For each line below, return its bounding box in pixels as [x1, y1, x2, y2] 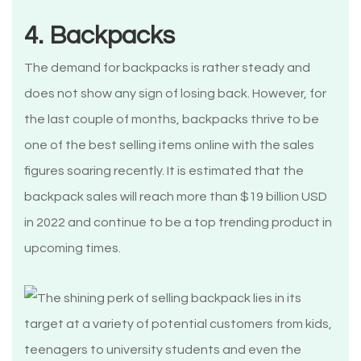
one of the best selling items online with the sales [24, 139, 314, 152]
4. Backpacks [24, 23, 175, 50]
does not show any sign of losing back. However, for [24, 87, 326, 101]
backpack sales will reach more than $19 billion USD [24, 190, 327, 204]
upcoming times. [24, 242, 121, 255]
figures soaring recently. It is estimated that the [24, 164, 304, 178]
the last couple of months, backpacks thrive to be [24, 113, 319, 127]
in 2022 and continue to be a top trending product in [24, 216, 332, 230]
